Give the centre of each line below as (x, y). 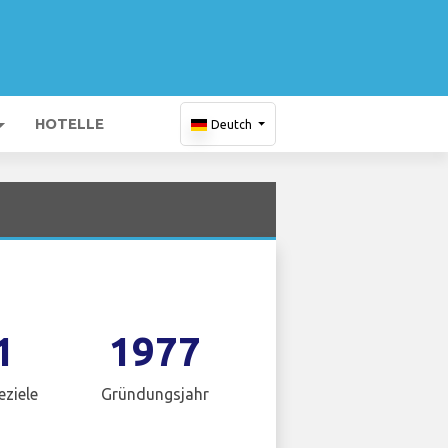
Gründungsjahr (155, 393)
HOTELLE (69, 123)
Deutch (231, 124)
